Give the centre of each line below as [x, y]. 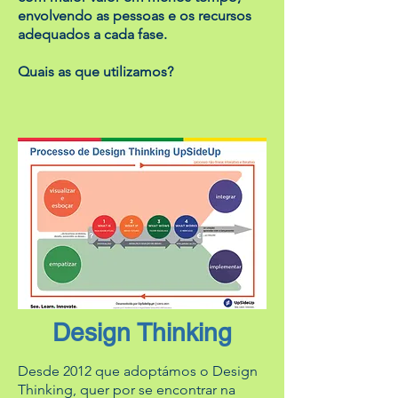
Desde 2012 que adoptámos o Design [138, 371]
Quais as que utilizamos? [96, 72]
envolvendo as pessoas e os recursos [135, 16]
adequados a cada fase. [92, 34]
